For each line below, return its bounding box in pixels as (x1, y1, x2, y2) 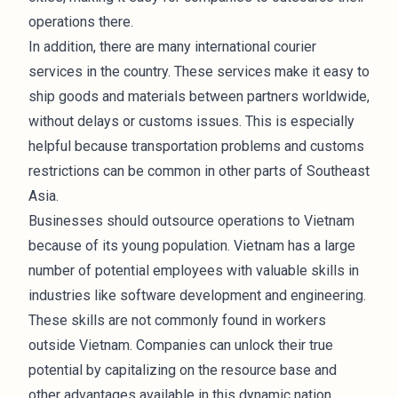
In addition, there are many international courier (28, 38, 316, 55)
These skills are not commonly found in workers (28, 312, 326, 329)
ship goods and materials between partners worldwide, (28, 88, 370, 105)
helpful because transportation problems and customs (28, 138, 364, 155)
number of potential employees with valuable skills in (28, 262, 359, 279)
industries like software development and (28, 287, 291, 304)
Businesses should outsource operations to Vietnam (28, 212, 354, 229)
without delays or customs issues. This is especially (28, 113, 354, 130)
